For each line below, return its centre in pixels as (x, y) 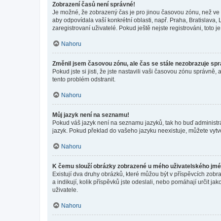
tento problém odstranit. (84, 79)
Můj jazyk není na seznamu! (91, 115)
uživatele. (65, 190)
